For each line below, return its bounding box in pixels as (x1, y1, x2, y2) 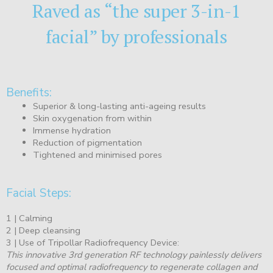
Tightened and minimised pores (32, 149, 162, 161)
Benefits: (6, 85, 52, 101)
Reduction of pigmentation (32, 136, 142, 149)
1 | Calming (6, 212, 52, 225)
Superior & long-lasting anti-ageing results (32, 100, 206, 113)
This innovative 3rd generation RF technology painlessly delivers (6, 249, 261, 261)
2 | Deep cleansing (6, 224, 80, 237)
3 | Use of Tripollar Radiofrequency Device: (6, 236, 179, 249)
